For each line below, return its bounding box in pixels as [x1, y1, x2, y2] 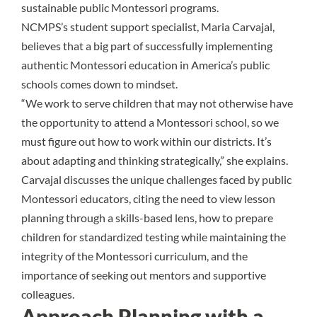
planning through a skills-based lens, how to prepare [21, 210, 273, 224]
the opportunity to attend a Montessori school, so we [21, 115, 279, 129]
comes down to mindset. [58, 76, 178, 91]
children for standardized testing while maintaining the [21, 229, 286, 243]
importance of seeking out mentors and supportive [21, 267, 266, 282]
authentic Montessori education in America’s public [21, 57, 270, 71]
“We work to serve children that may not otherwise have [21, 96, 293, 110]
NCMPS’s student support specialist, [21, 19, 201, 33]
